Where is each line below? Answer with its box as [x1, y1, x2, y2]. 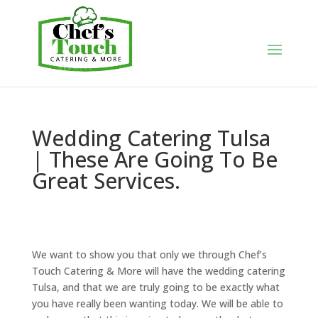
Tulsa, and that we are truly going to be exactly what [31, 280, 280, 294]
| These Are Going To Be [31, 145, 278, 174]
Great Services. [31, 166, 180, 195]
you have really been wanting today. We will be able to [31, 297, 283, 310]
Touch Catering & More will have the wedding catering [31, 264, 285, 278]
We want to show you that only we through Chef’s [31, 248, 267, 261]
